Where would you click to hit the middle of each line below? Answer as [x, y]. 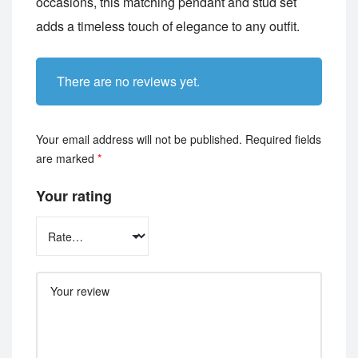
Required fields [283, 139]
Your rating [74, 196]
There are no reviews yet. [128, 82]
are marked [67, 159]
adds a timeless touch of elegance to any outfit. [168, 26]
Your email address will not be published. [139, 139]
